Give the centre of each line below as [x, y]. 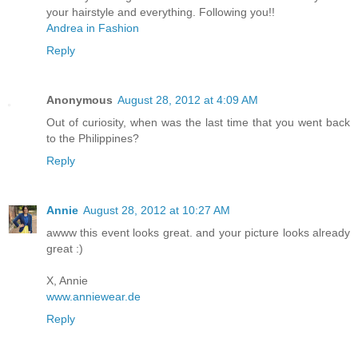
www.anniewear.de [93, 297]
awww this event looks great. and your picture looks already [198, 233]
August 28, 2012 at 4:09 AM [188, 100]
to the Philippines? [93, 139]
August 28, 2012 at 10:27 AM [157, 211]
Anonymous [80, 100]
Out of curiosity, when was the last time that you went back [198, 123]
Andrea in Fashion [93, 28]
